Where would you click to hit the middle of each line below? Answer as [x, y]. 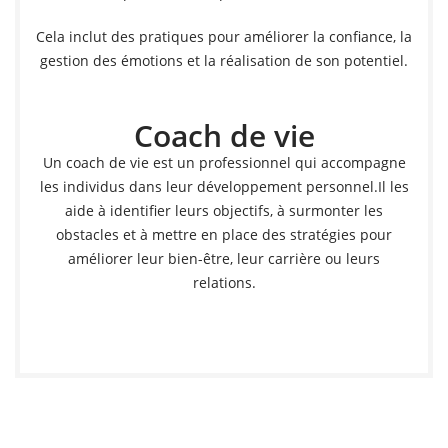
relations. [224, 282]
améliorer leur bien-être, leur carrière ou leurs [224, 258]
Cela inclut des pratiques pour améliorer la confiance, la [224, 36]
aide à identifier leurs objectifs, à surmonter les [224, 210]
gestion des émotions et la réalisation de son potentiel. [224, 60]
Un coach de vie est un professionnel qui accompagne [224, 162]
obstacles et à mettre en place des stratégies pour [224, 234]
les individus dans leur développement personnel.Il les [224, 186]
